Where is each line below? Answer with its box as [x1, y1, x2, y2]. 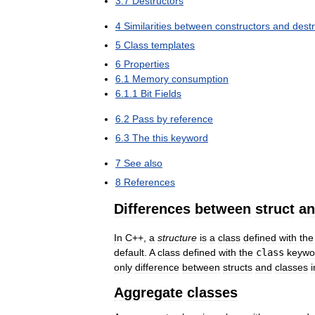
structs [223, 261, 252, 273]
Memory [132, 73, 169, 84]
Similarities [124, 20, 172, 32]
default [114, 246, 144, 258]
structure [157, 231, 197, 243]
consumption [172, 73, 229, 84]
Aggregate [114, 284, 183, 300]
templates [151, 39, 195, 51]
